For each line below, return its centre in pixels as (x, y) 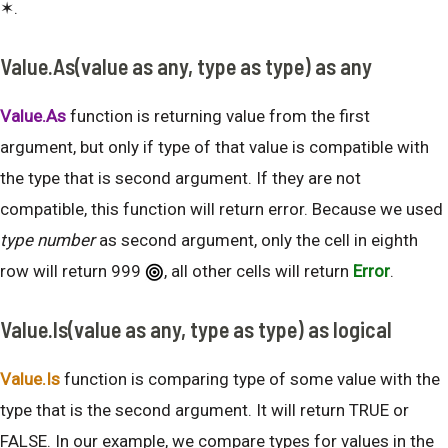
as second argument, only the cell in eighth (258, 240)
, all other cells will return (258, 271)
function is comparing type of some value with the (250, 379)
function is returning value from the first (218, 116)
